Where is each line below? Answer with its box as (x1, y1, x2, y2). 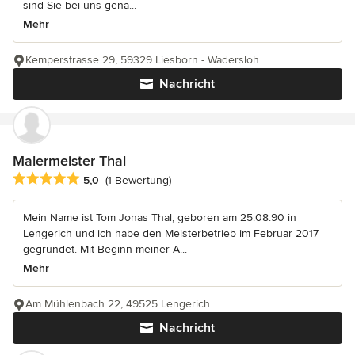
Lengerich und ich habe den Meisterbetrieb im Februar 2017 (23, 227, 319, 241)
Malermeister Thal (13, 152, 126, 170)
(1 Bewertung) (105, 174, 171, 188)
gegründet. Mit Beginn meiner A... (23, 242, 187, 257)
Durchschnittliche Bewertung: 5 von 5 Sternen (12, 171, 268, 188)
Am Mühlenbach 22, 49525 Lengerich (25, 297, 210, 311)
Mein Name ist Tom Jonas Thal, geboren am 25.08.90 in (23, 211, 296, 225)
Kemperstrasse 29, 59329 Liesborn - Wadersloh (25, 53, 259, 67)
